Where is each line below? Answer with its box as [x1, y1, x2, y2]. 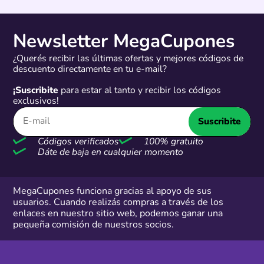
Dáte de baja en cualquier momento [35, 148, 183, 158]
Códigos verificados [35, 137, 119, 147]
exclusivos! [13, 97, 60, 107]
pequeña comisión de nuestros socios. [13, 220, 174, 230]
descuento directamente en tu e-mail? [13, 65, 167, 75]
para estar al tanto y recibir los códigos [58, 86, 222, 96]
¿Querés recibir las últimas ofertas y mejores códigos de [13, 54, 244, 64]
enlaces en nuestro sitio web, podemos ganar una [13, 209, 223, 219]
